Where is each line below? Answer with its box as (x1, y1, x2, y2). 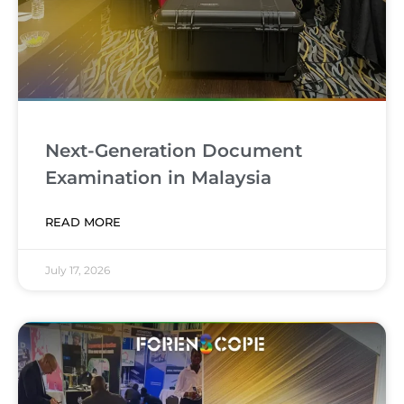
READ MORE (45, 215, 121, 230)
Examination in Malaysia (45, 167, 271, 189)
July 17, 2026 (45, 263, 110, 278)
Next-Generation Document (45, 140, 302, 162)
